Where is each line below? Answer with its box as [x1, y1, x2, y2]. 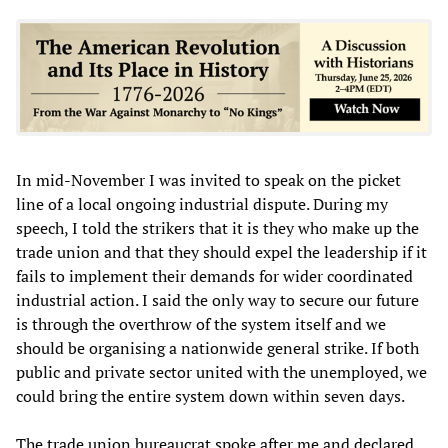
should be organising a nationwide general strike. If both [16, 336, 419, 359]
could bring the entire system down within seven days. [16, 384, 405, 407]
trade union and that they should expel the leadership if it [16, 240, 427, 263]
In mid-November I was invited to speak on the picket [16, 168, 401, 191]
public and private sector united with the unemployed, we [16, 360, 427, 383]
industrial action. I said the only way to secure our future [16, 288, 419, 311]
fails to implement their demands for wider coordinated [16, 264, 413, 287]
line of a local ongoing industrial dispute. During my [16, 192, 388, 215]
